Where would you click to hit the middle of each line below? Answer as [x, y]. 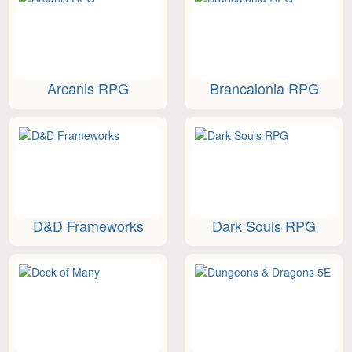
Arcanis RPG [88, 88]
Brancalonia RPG [264, 88]
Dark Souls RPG [264, 225]
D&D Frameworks [88, 225]
